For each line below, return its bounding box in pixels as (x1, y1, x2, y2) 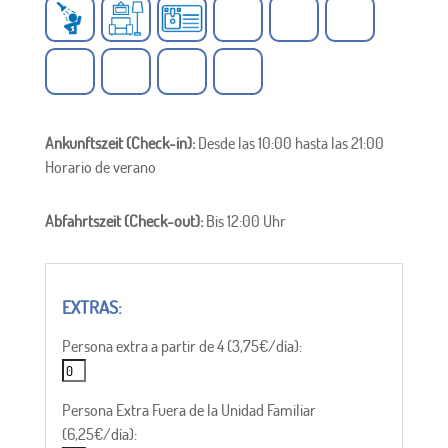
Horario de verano (44, 157, 156, 178)
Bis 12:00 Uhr (205, 211, 286, 232)
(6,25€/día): (61, 424, 137, 445)
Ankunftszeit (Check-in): (44, 133, 198, 154)
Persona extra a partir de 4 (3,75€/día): (61, 336, 302, 357)
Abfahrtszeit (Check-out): (44, 211, 206, 232)
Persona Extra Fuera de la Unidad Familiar (61, 400, 316, 421)
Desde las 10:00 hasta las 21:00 (197, 133, 384, 154)
